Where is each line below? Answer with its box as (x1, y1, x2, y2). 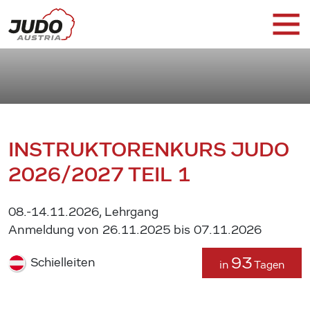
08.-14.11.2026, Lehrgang (8, 204, 158, 219)
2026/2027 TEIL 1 (8, 161, 191, 187)
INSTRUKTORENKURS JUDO (8, 136, 289, 162)
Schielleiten (28, 255, 95, 270)
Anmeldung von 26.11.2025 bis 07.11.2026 (8, 222, 262, 237)
